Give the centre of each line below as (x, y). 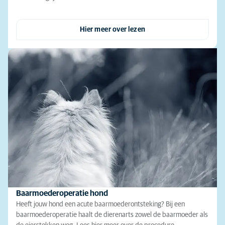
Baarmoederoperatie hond (62, 193)
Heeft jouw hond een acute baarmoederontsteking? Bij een (100, 204)
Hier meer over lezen (113, 29)
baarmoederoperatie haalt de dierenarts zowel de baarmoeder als (112, 215)
